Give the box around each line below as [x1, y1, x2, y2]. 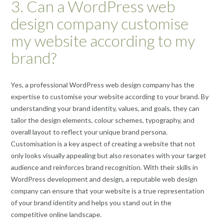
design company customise [11, 14, 189, 33]
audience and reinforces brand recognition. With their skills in [11, 163, 198, 171]
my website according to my [11, 31, 195, 51]
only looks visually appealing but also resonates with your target [11, 151, 206, 160]
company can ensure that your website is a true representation [11, 186, 204, 195]
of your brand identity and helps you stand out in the [11, 198, 171, 207]
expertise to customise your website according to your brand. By [11, 92, 209, 101]
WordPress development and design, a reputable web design [11, 174, 197, 183]
